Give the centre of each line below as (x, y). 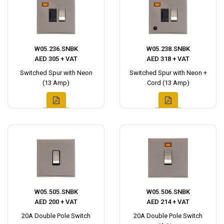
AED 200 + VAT (56, 202)
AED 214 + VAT (168, 202)
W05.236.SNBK (56, 49)
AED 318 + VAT (168, 59)
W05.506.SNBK (168, 192)
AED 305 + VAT (56, 59)
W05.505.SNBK (56, 192)
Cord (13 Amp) (168, 83)
